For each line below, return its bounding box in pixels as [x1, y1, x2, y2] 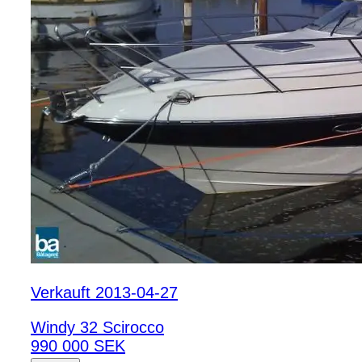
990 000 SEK [31, 337, 125, 356]
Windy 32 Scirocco [31, 318, 164, 337]
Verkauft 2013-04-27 [31, 284, 178, 302]
